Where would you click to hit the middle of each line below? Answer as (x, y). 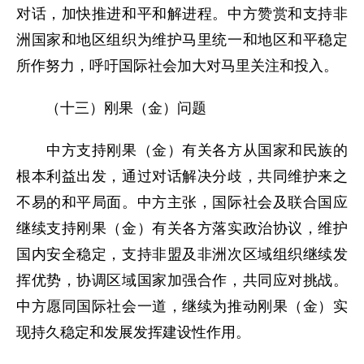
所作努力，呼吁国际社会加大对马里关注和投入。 (177, 66)
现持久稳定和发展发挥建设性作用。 (133, 332)
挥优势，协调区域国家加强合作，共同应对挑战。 (182, 280)
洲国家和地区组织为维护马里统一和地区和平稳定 (182, 40)
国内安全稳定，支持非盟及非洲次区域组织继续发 (182, 254)
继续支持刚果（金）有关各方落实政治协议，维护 (182, 228)
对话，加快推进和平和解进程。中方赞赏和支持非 (182, 14)
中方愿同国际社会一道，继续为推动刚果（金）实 (182, 306)
